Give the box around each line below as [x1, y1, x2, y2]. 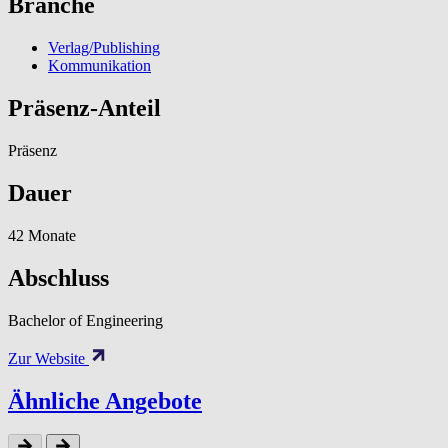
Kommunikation [48, 57, 151, 75]
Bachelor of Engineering [8, 311, 163, 329]
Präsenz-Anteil [8, 95, 161, 122]
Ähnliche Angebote [8, 387, 202, 414]
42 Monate [8, 226, 76, 244]
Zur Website [8, 349, 89, 367]
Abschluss [8, 264, 109, 291]
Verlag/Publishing [48, 39, 160, 57]
